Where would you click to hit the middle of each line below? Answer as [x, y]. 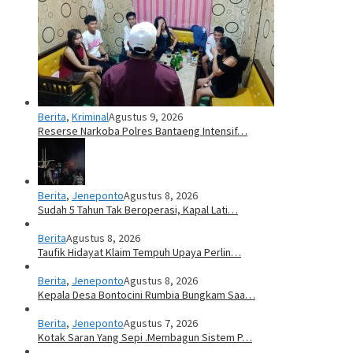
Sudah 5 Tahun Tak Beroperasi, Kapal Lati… [138, 209]
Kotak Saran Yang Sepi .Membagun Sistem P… [145, 337]
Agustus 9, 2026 [146, 116]
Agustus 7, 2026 [161, 323]
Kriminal [90, 116]
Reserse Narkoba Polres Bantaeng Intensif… [143, 130]
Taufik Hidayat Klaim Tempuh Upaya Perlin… [139, 252]
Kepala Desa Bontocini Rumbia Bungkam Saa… [147, 294]
